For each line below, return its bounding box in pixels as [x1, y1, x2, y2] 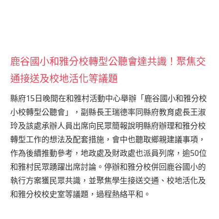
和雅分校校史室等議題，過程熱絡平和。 [10, 188, 152, 199]
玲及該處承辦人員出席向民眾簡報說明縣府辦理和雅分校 [10, 120, 206, 131]
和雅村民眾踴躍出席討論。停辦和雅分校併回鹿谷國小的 [10, 161, 206, 172]
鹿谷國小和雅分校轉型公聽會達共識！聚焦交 [10, 55, 206, 67]
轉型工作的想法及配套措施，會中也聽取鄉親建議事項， [10, 133, 206, 145]
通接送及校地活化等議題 [10, 72, 118, 85]
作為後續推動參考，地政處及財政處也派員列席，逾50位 [10, 147, 207, 158]
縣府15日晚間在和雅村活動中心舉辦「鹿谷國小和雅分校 [10, 92, 207, 104]
